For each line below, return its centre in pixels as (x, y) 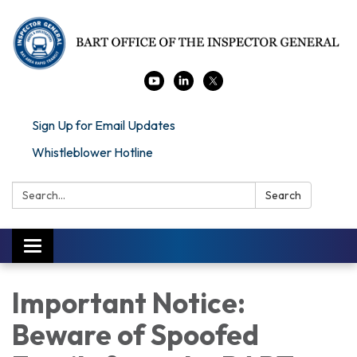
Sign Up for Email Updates (104, 125)
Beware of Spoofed (135, 334)
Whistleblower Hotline (92, 152)
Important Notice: (129, 302)
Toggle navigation (80, 247)
